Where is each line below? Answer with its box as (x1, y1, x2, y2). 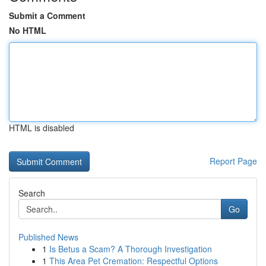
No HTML (9, 24, 46, 36)
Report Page (210, 155, 257, 167)
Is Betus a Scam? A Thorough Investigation (49, 243, 212, 255)
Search (18, 187, 45, 199)
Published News (18, 231, 78, 243)
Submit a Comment (9, 9, 85, 21)
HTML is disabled (9, 122, 74, 134)
